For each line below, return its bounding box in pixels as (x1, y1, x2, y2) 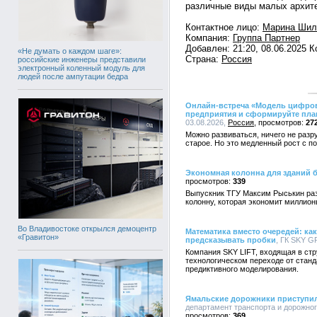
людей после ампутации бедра (18, 71, 128, 81)
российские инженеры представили (18, 54, 146, 64)
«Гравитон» (18, 232, 59, 241)
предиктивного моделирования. (185, 265, 299, 273)
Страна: (185, 54, 221, 64)
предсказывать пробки (185, 236, 276, 244)
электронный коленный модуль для (18, 63, 145, 72)
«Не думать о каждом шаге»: (18, 46, 122, 55)
